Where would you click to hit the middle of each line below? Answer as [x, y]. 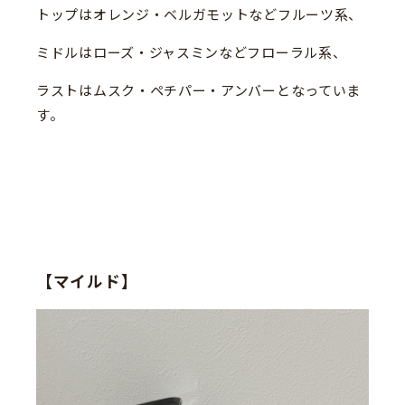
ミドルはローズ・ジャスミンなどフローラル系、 [192, 53]
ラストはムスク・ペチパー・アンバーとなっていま [199, 91]
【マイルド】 [87, 282]
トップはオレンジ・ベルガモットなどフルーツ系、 [200, 15]
